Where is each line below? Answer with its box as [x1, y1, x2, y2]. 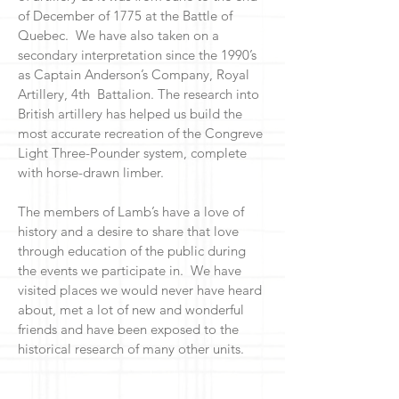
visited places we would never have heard [18, 281, 262, 298]
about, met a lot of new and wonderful [18, 301, 244, 318]
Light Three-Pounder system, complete [18, 144, 247, 161]
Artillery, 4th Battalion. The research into [18, 85, 259, 102]
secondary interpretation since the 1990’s [18, 46, 256, 63]
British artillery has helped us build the [18, 105, 242, 122]
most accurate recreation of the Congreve [18, 125, 263, 142]
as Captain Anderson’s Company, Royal [18, 66, 249, 83]
